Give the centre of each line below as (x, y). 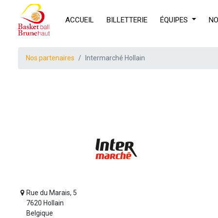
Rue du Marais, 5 (52, 193)
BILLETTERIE (127, 20)
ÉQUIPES (174, 20)
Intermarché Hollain (115, 58)
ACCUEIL (80, 20)
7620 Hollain (45, 203)
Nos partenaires (50, 58)
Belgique (40, 213)
